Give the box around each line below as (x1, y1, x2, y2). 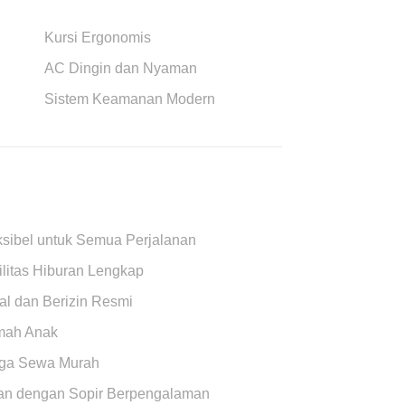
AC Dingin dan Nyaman (43, 60, 197, 76)
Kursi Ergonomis (43, 29, 151, 45)
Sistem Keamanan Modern (43, 90, 215, 107)
